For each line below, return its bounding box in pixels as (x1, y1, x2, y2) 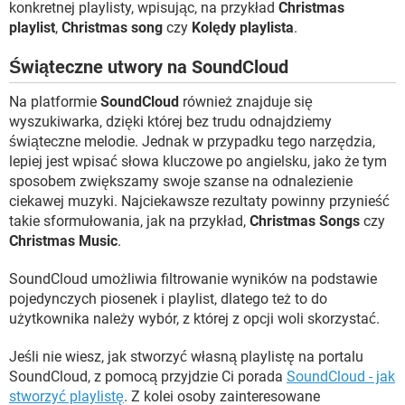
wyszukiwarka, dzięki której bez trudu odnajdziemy (9, 113, 332, 131)
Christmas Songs (250, 212, 360, 231)
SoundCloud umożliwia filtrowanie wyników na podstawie (9, 270, 377, 288)
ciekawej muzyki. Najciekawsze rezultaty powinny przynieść (9, 193, 390, 211)
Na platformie (9, 93, 100, 111)
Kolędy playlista (192, 19, 294, 37)
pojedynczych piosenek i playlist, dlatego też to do (9, 290, 327, 308)
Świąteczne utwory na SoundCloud (9, 56, 288, 79)
